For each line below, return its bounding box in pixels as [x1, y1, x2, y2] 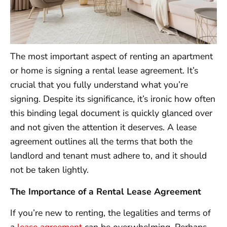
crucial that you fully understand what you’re [10, 79, 188, 91]
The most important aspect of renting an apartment [10, 50, 213, 63]
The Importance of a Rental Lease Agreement [10, 185, 201, 198]
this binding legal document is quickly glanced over [10, 107, 212, 120]
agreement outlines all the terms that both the [10, 135, 193, 148]
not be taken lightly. [10, 164, 89, 176]
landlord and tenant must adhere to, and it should [10, 149, 207, 162]
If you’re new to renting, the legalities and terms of [10, 207, 211, 219]
